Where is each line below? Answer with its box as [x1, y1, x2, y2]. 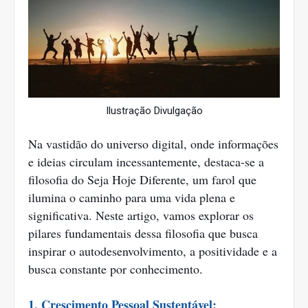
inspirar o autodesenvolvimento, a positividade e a [28, 243, 277, 260]
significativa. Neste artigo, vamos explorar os [28, 207, 254, 224]
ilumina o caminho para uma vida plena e [28, 189, 235, 206]
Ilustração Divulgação [105, 104, 203, 118]
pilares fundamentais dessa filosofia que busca [28, 225, 258, 242]
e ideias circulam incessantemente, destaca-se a [28, 153, 264, 170]
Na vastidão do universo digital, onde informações [28, 135, 278, 153]
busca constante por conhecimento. [28, 261, 203, 278]
